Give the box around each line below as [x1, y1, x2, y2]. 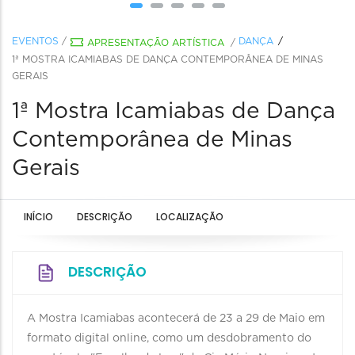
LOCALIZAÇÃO [156, 210, 223, 223]
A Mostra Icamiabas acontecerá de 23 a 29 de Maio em [27, 313, 325, 324]
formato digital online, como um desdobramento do [27, 333, 311, 344]
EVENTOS [12, 36, 59, 46]
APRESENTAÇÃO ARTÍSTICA [87, 38, 224, 48]
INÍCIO [24, 210, 53, 223]
